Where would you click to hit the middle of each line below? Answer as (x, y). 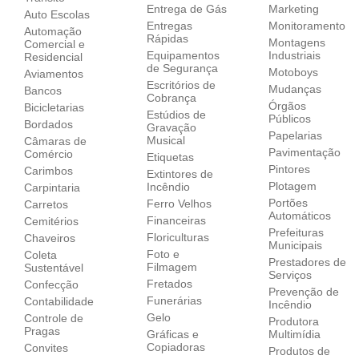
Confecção (52, 284)
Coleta (41, 254)
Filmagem (171, 266)
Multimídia (295, 334)
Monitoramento (307, 25)
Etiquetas (170, 157)
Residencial (54, 56)
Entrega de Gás (186, 8)
